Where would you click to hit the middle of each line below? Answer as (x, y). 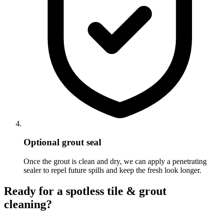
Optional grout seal (62, 142)
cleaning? (28, 205)
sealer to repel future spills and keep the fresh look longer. (112, 170)
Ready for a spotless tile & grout (85, 191)
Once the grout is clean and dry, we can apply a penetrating (115, 162)
